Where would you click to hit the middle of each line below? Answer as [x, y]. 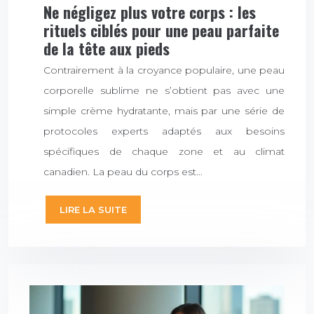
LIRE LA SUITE [93, 209]
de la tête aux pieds [107, 48]
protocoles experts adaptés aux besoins [164, 131]
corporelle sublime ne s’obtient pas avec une [164, 90]
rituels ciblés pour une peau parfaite [161, 30]
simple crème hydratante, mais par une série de [164, 110]
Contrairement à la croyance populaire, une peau [164, 70]
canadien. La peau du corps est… [123, 171]
